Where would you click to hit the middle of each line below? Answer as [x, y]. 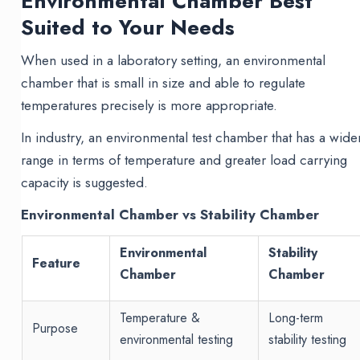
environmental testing [176, 340]
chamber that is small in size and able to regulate [164, 83]
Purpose [55, 329]
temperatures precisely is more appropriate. [149, 106]
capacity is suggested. [85, 183]
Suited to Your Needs [128, 28]
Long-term [295, 318]
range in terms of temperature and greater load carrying [184, 160]
